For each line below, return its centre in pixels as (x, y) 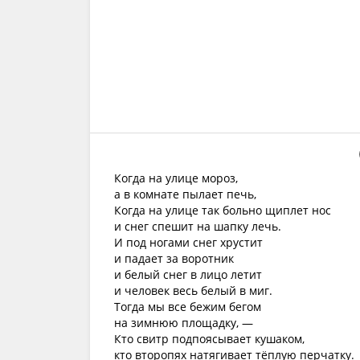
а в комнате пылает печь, (185, 194)
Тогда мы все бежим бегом (188, 307)
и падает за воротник (174, 258)
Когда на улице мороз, (176, 178)
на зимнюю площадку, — (184, 323)
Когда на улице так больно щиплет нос (223, 210)
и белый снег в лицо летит (188, 274)
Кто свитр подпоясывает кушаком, (209, 339)
